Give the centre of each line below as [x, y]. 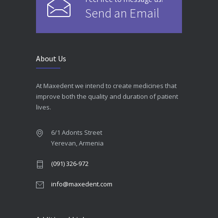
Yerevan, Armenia [77, 143]
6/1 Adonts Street [77, 133]
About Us [51, 59]
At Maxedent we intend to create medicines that [106, 86]
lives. [44, 107]
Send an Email [122, 13]
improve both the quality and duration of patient [107, 97]
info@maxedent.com [82, 184]
